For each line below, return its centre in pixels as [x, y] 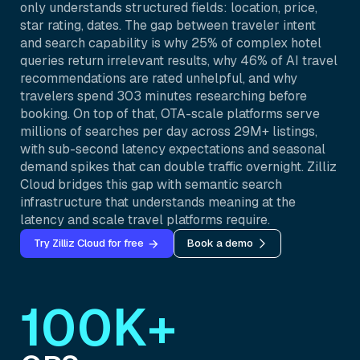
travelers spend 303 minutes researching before [164, 96]
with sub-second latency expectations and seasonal [173, 149]
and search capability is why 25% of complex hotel [171, 43]
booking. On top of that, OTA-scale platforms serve [170, 114]
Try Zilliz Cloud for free [89, 243]
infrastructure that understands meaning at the [158, 202]
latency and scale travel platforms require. [145, 220]
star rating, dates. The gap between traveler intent [168, 25]
